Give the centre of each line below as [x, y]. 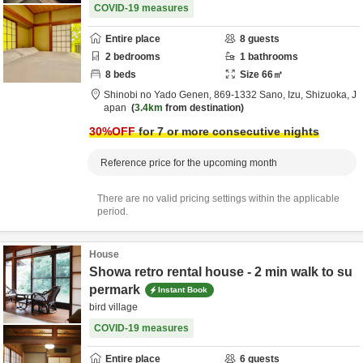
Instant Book [183, 289]
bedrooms [136, 57]
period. [113, 211]
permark [115, 290]
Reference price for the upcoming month [189, 163]
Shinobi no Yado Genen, [159, 95]
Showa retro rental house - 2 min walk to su [221, 272]
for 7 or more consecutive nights [227, 131]
